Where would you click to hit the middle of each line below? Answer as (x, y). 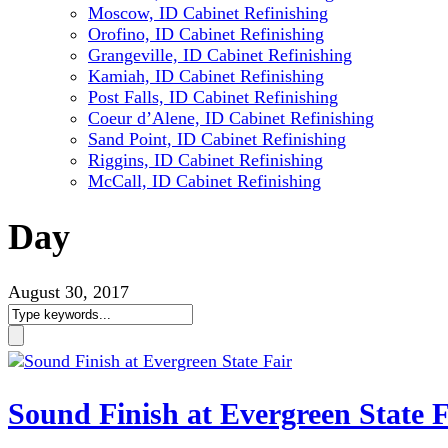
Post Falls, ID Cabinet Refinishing (213, 97)
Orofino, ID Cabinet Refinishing (206, 34)
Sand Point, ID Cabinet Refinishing (217, 139)
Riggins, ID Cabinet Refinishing (205, 160)
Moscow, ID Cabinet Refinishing (208, 13)
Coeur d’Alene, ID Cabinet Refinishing (231, 118)
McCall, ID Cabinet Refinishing (204, 181)
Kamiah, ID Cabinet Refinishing (206, 76)
